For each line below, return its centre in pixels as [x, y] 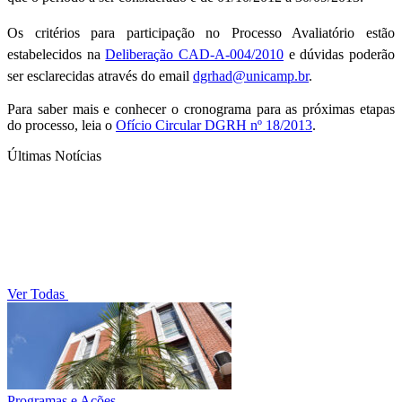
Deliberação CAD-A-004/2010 [195, 55]
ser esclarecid [45, 76]
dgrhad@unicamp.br [251, 76]
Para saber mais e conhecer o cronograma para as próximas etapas [201, 109]
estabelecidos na [57, 55]
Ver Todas [38, 294]
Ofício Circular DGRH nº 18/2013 [214, 126]
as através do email [138, 76]
